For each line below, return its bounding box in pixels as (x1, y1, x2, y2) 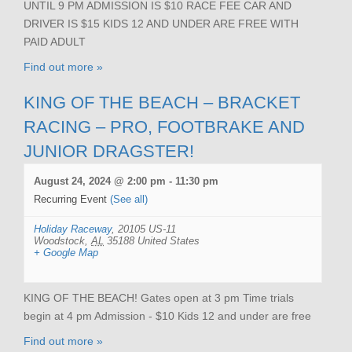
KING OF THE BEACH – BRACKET (24, 92, 300, 112)
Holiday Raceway (34, 222, 112, 235)
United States (137, 234, 200, 247)
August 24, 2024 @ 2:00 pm (34, 174, 166, 187)
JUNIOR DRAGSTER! (24, 141, 194, 161)
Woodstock (34, 234, 85, 247)
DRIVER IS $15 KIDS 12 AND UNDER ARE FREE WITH (24, 16, 299, 30)
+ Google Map (34, 246, 98, 258)
